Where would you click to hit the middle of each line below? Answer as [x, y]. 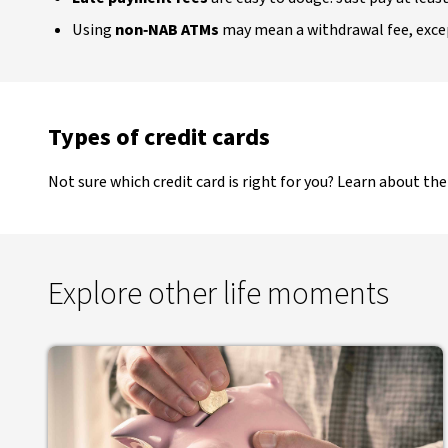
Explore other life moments [218, 294]
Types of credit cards [159, 137]
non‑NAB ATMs [167, 30]
